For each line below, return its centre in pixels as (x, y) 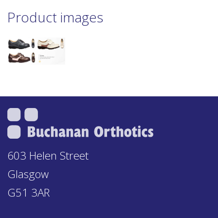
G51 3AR (28, 192)
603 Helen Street (48, 155)
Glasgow (28, 174)
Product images (55, 17)
